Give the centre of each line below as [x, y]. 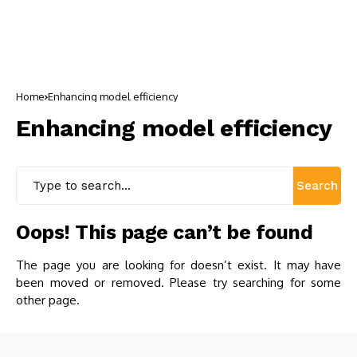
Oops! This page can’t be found [164, 232]
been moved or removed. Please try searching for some [178, 282]
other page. [48, 300]
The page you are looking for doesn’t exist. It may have [178, 265]
